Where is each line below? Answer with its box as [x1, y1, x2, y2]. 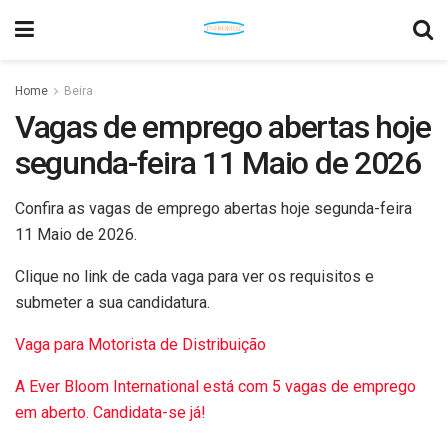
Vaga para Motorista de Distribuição [15, 335, 266, 354]
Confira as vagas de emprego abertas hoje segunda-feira [15, 199, 412, 218]
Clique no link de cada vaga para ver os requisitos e [15, 267, 374, 286]
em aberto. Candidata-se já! [15, 403, 206, 422]
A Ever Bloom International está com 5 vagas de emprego [15, 377, 416, 396]
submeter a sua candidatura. [15, 293, 210, 312]
